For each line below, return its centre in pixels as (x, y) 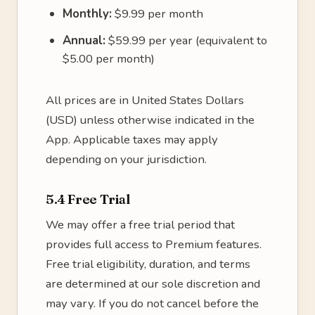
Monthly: (87, 14)
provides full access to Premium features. (154, 244)
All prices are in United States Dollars (145, 100)
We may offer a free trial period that (140, 225)
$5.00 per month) (109, 59)
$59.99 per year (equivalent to (186, 40)
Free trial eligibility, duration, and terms (148, 264)
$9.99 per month (157, 14)
